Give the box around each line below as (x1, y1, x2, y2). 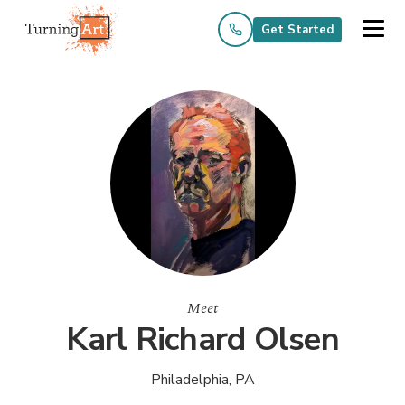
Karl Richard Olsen (66, 317, 339, 362)
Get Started (261, 21, 334, 38)
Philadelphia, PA (150, 370, 255, 390)
